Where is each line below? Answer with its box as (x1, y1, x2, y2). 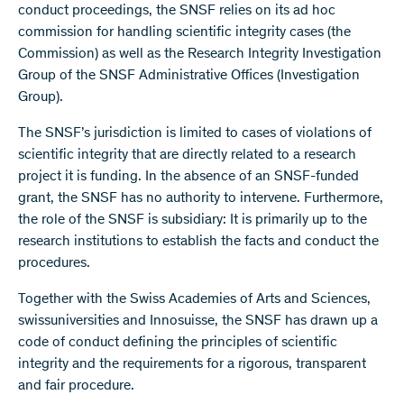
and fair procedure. (18, 379, 134, 393)
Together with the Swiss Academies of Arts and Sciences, (18, 292, 371, 307)
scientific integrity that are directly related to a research (18, 148, 356, 162)
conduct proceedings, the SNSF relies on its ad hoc (18, 4, 335, 18)
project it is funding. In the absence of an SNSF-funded (18, 170, 359, 184)
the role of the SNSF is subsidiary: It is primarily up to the (18, 213, 367, 227)
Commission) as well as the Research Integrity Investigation (18, 47, 381, 61)
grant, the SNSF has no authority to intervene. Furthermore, (18, 191, 383, 206)
